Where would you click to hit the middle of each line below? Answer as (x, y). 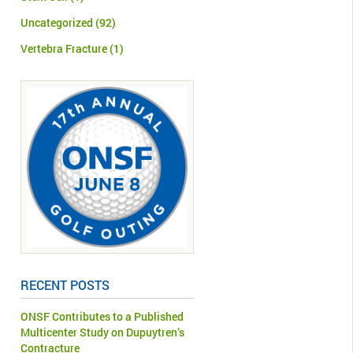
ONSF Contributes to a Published (102, 317)
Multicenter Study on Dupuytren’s (102, 333)
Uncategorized (57, 23)
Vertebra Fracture (64, 49)
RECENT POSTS (65, 285)
